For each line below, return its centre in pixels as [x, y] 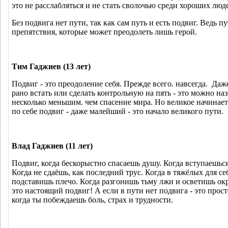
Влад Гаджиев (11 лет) [52, 146]
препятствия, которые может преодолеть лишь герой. [104, 32]
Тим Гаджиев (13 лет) [51, 66]
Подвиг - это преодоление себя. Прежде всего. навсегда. [110, 84]
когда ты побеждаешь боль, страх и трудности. [92, 200]
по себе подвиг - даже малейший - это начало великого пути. [118, 111]
